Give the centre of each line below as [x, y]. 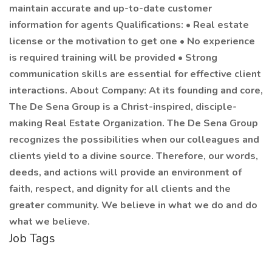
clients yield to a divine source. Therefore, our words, [134, 156]
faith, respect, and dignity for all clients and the [120, 189]
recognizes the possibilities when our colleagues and [134, 140]
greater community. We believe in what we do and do [133, 205]
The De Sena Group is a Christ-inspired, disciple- [123, 107]
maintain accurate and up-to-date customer [110, 8]
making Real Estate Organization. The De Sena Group [134, 123]
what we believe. [49, 222]
